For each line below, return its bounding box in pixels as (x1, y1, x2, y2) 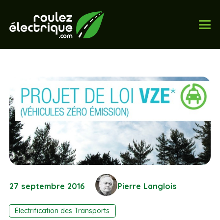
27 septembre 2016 (9, 181, 85, 192)
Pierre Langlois (117, 181, 177, 192)
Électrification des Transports (15, 206, 110, 216)
